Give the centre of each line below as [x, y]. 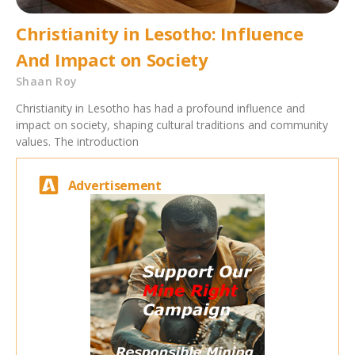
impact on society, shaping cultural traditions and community [172, 125]
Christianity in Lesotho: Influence [160, 34]
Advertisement [115, 185]
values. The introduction [77, 142]
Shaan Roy [47, 82]
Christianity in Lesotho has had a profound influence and [160, 109]
